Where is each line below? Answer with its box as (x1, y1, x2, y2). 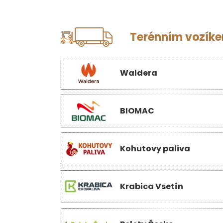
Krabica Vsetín (120, 181, 183, 192)
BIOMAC (120, 105, 154, 116)
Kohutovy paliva (120, 143, 190, 154)
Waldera (120, 67, 157, 79)
